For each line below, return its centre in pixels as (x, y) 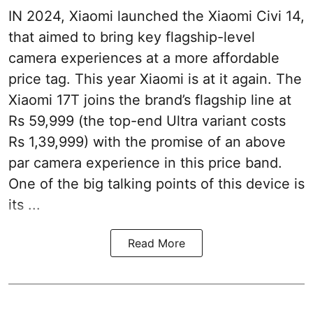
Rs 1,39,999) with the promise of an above (147, 142)
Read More (156, 243)
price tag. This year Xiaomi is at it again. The (155, 79)
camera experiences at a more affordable (144, 58)
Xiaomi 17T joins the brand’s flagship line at (150, 100)
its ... (24, 205)
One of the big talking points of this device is (156, 184)
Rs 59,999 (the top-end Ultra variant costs (147, 121)
